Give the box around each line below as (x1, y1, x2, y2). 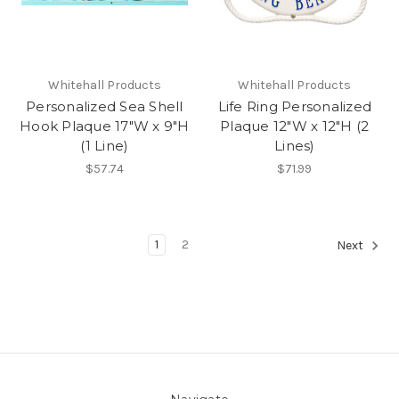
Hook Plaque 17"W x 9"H (20, 117, 190, 134)
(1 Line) (80, 136, 129, 154)
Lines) (274, 136, 315, 154)
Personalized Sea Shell (26, 97, 183, 115)
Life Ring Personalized (217, 97, 371, 115)
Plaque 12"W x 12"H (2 (220, 117, 370, 134)
